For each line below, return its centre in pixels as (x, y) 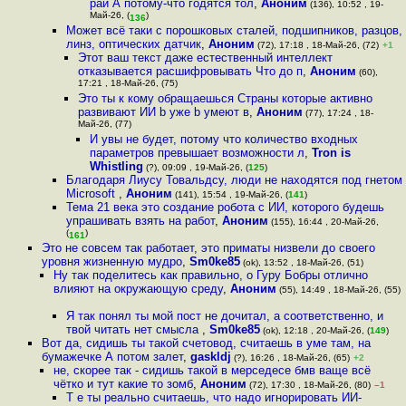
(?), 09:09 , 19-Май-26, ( (196, 167)
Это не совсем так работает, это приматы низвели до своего (208, 248)
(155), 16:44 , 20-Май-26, (323, 222)
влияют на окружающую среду (139, 289)
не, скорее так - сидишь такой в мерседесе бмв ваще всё (213, 370)
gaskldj (210, 357)
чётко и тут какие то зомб (124, 384)
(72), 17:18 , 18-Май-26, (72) (316, 45)
